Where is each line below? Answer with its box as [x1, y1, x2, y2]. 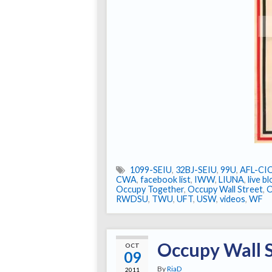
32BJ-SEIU [175, 165, 217, 175]
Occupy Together [116, 184, 184, 195]
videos [220, 194, 245, 205]
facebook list [140, 174, 191, 185]
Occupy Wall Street [188, 184, 263, 195]
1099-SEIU [130, 165, 172, 175]
